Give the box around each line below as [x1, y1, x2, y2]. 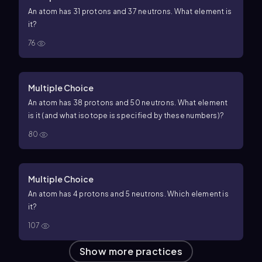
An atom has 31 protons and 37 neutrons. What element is [28, 7, 232, 16]
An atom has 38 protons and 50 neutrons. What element [28, 98, 228, 107]
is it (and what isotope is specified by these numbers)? [28, 111, 225, 120]
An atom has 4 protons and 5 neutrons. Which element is [28, 189, 229, 198]
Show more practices [79, 245, 183, 257]
